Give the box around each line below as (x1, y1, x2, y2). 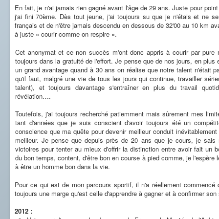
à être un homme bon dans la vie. (15, 162, 110, 171)
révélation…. (15, 91, 51, 101)
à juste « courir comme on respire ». (15, 29, 117, 39)
